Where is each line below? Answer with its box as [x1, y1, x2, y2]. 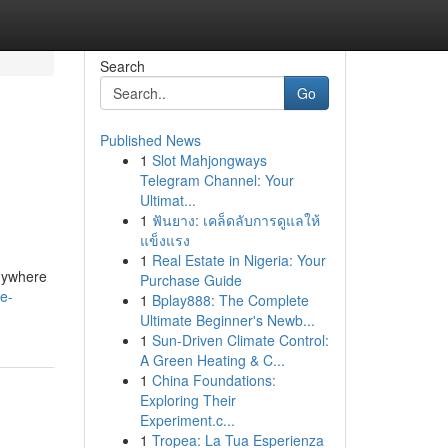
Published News [99, 130, 201, 150]
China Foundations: [151, 370, 276, 390]
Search [99, 56, 145, 76]
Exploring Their [139, 390, 236, 410]
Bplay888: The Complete [151, 290, 309, 310]
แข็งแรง [139, 230, 190, 250]
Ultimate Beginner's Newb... [139, 310, 315, 330]
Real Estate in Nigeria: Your [151, 250, 326, 270]
